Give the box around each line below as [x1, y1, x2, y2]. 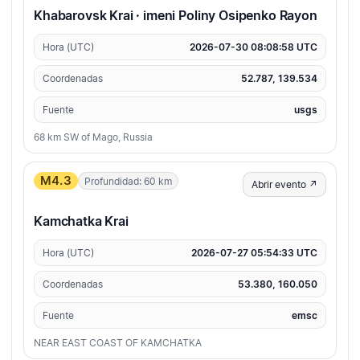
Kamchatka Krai [34, 213, 129, 230]
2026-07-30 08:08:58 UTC [190, 41, 317, 54]
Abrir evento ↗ [252, 178, 317, 191]
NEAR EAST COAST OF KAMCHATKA [34, 337, 202, 350]
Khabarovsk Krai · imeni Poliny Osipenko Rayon [34, 7, 317, 24]
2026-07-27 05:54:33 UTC [191, 247, 317, 260]
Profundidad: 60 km [84, 174, 172, 187]
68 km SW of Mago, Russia [34, 131, 153, 144]
